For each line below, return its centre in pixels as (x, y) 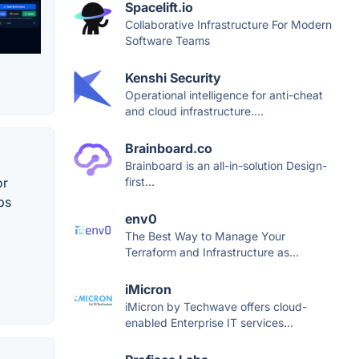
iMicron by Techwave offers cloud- (216, 307)
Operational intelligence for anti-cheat (224, 95)
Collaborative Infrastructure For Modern (228, 25)
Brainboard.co (169, 149)
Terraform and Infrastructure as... (212, 252)
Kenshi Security (173, 78)
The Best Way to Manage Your (205, 236)
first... (140, 182)
